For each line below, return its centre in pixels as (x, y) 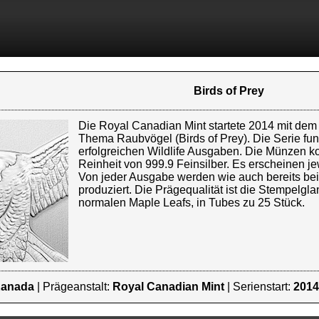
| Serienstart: (259, 287)
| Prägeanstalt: (73, 287)
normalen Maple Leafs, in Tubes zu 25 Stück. (192, 203)
